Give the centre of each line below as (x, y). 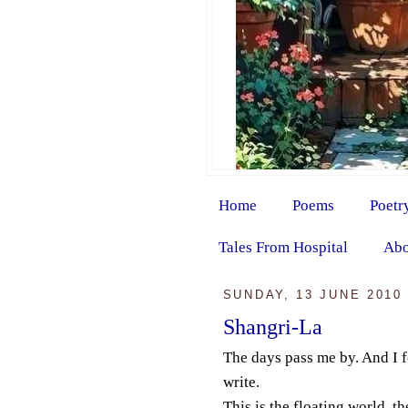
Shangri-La (272, 326)
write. (241, 382)
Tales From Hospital (283, 247)
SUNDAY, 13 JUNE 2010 (312, 295)
